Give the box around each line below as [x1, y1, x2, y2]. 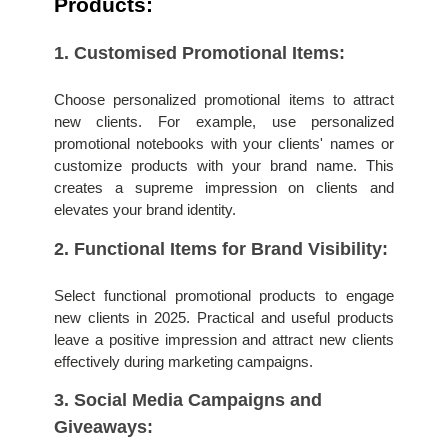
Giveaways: [53, 417, 153, 438]
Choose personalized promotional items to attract [53, 91, 395, 108]
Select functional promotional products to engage [53, 287, 395, 304]
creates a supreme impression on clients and [53, 179, 395, 196]
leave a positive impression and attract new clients [53, 331, 395, 348]
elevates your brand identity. [53, 201, 236, 218]
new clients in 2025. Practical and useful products [53, 309, 395, 326]
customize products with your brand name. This [53, 157, 395, 174]
